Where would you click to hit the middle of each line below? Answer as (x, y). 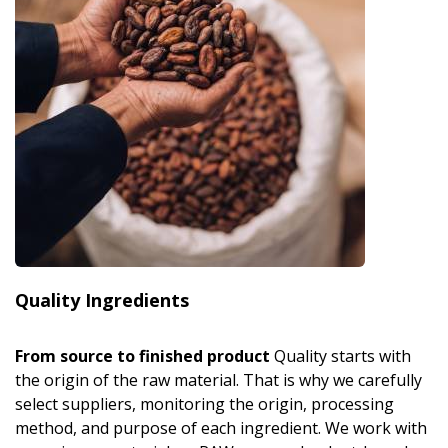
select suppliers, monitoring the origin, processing (204, 404)
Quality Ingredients (102, 300)
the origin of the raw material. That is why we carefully (218, 380)
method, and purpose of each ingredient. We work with (221, 428)
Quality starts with (340, 356)
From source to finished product (142, 356)
